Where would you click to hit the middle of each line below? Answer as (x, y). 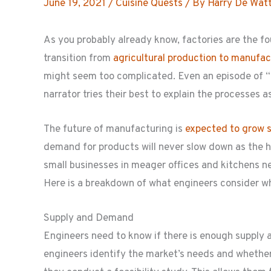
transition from (78, 58)
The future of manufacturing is (114, 129)
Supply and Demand (89, 219)
